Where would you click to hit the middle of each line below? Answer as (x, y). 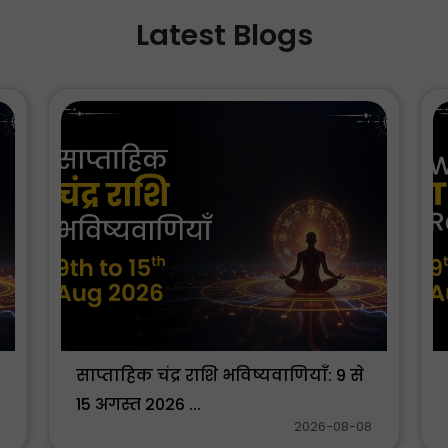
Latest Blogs (224, 34)
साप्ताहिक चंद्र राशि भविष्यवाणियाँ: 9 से (220, 376)
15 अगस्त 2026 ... (138, 405)
